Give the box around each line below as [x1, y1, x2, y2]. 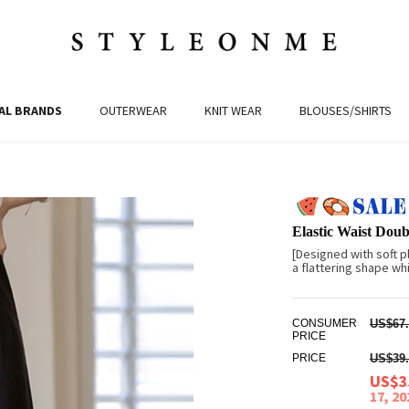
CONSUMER [292, 317, 357, 330]
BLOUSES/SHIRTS [299, 102, 392, 119]
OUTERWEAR [100, 102, 167, 119]
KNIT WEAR [204, 102, 262, 119]
